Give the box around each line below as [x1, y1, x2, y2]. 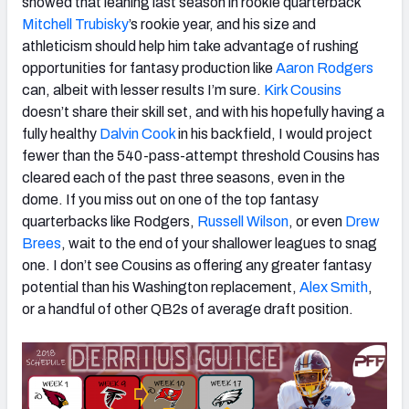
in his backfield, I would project [175, 125, 372, 142]
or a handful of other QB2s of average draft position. [22, 300, 353, 317]
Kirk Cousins [264, 81, 341, 98]
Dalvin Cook [100, 125, 175, 142]
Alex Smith [299, 278, 368, 295]
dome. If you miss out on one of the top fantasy [22, 191, 319, 207]
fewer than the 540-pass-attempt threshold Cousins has [22, 147, 380, 163]
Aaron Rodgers [276, 59, 373, 76]
